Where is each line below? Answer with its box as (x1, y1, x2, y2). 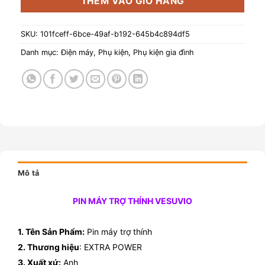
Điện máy (61, 47, 93, 57)
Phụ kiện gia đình (133, 47, 194, 57)
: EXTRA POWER (79, 241, 142, 252)
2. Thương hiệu (18, 241, 79, 252)
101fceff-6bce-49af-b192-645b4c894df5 (40, 29, 190, 38)
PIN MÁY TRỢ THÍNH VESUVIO (73, 195, 192, 206)
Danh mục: (21, 47, 61, 57)
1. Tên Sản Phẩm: (18, 226, 85, 237)
